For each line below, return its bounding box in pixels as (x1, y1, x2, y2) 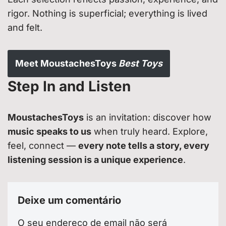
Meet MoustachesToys (15, 58, 119, 69)
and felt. (8, 22, 42, 33)
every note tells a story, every (78, 140, 209, 151)
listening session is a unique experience (8, 154, 183, 165)
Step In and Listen (8, 77, 131, 95)
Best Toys (119, 58, 162, 69)
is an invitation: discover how (84, 111, 211, 123)
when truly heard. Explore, (91, 126, 208, 137)
